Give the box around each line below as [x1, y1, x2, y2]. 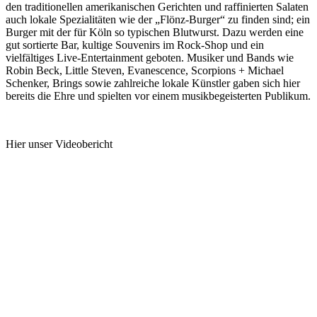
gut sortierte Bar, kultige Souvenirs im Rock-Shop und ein [6, 38, 264, 51]
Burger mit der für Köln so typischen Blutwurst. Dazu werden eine [6, 25, 304, 38]
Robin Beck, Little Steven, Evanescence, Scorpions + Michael [6, 64, 284, 76]
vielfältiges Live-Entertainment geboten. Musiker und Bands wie [6, 51, 294, 64]
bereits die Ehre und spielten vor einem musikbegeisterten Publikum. [6, 89, 311, 102]
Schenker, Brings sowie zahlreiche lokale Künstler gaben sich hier [6, 76, 300, 89]
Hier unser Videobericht [6, 137, 113, 150]
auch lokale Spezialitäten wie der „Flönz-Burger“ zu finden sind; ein [6, 13, 310, 25]
